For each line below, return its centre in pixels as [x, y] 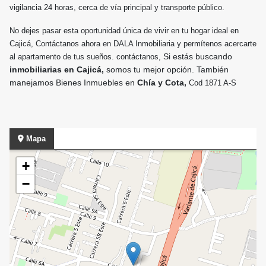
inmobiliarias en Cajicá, [58, 70]
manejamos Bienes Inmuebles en [72, 83]
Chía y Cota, [162, 83]
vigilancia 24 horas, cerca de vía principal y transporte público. [117, 8]
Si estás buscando [198, 57]
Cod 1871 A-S [213, 83]
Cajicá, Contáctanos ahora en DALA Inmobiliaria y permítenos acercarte [133, 44]
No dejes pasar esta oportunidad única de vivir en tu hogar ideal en [124, 31]
